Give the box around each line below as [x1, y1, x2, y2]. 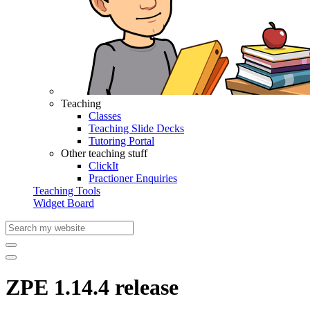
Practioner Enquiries [89, 172, 177, 184]
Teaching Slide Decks [89, 122, 184, 134]
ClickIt [89, 160, 118, 172]
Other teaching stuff [61, 147, 147, 159]
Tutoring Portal [89, 135, 154, 147]
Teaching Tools [33, 185, 100, 197]
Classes [89, 110, 121, 122]
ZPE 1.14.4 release [6, 275, 179, 300]
